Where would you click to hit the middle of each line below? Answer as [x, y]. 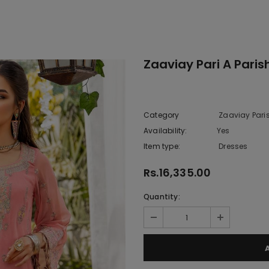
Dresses [233, 146]
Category [162, 115]
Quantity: [162, 197]
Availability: [165, 131]
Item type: [162, 146]
